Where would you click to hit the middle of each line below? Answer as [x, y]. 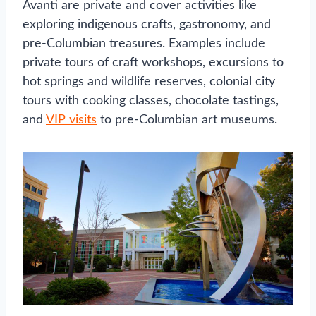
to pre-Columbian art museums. [187, 120]
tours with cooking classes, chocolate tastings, [151, 101]
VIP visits [71, 120]
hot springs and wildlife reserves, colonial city [149, 81]
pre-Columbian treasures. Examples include [144, 43]
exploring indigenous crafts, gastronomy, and [147, 24]
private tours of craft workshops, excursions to [153, 62]
